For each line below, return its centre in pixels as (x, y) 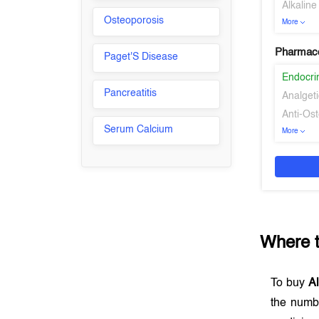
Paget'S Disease (141, 57)
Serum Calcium (139, 130)
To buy (289, 283)
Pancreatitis (131, 93)
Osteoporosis (134, 21)
